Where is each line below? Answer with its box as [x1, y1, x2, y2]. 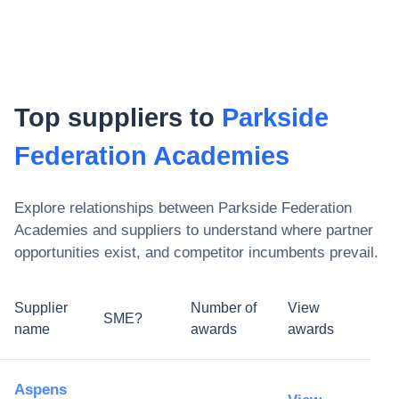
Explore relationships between [14, 199, 218, 216]
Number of [191, 300, 256, 315]
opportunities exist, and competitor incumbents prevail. [14, 244, 379, 261]
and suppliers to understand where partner [88, 222, 373, 239]
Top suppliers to [14, 103, 222, 132]
